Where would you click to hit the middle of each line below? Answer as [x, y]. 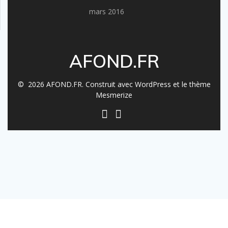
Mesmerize [114, 95]
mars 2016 [107, 12]
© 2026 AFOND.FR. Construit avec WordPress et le [103, 84]
